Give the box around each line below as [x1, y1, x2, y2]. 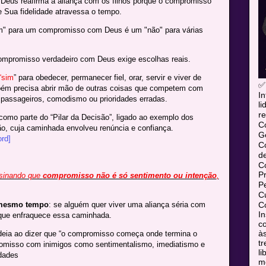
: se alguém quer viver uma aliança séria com [48, 200, 205, 210]
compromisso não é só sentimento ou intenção [42, 171, 217, 180]
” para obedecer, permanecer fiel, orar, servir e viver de [13, 73, 201, 83]
